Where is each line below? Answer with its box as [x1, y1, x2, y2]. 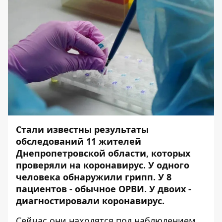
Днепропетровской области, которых [16, 147, 190, 159]
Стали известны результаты [16, 123, 149, 135]
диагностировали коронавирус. [16, 195, 165, 207]
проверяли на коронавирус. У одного [16, 159, 189, 171]
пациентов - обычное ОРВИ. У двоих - [16, 183, 191, 195]
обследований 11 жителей [16, 135, 141, 147]
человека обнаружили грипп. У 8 [16, 171, 171, 183]
